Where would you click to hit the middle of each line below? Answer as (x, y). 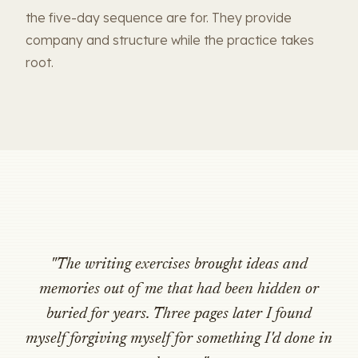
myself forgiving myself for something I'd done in (179, 339)
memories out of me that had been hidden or (179, 289)
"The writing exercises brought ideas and (179, 265)
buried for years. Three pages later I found (179, 314)
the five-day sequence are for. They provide (159, 17)
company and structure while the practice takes (170, 40)
